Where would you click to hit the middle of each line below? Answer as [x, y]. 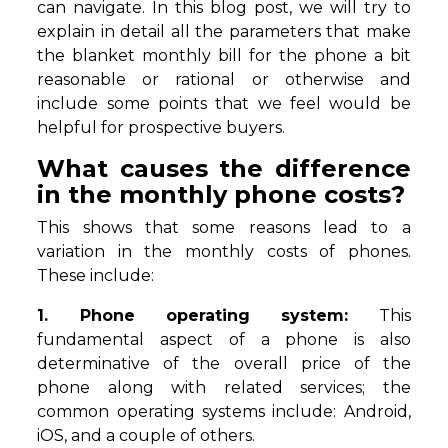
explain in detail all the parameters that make [224, 32]
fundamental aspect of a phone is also [224, 340]
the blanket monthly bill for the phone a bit [224, 56]
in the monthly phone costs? [221, 195]
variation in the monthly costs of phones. [224, 252]
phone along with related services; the [224, 388]
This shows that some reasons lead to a [224, 228]
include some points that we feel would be [224, 104]
